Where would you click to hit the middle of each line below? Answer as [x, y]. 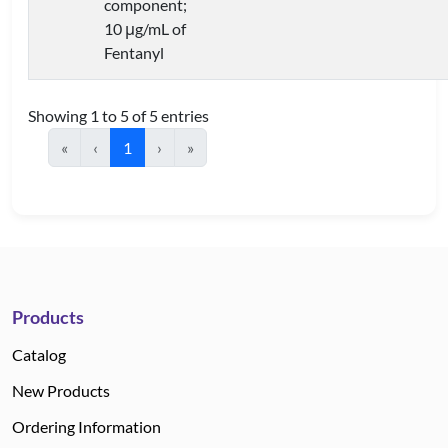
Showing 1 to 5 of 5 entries [118, 115]
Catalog [39, 354]
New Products [61, 390]
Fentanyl [134, 52]
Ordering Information [86, 426]
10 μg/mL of [145, 28]
